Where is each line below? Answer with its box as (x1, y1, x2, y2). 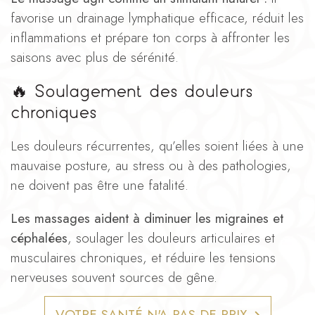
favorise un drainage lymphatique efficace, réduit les (11, 8, 304, 27)
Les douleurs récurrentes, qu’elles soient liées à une (11, 136, 304, 155)
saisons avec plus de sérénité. (11, 47, 179, 67)
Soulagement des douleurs (34, 83, 253, 98)
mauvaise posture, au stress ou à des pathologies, (11, 155, 291, 175)
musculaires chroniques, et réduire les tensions (11, 247, 276, 267)
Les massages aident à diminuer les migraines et (11, 208, 283, 228)
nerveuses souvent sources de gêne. (11, 267, 217, 287)
